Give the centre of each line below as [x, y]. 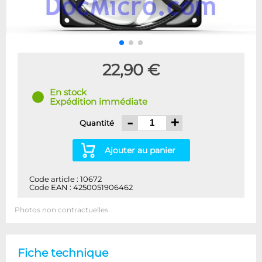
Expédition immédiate [99, 101]
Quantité [98, 123]
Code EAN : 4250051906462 [81, 187]
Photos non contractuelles [61, 210]
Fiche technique [63, 252]
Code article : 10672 [65, 179]
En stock [68, 92]
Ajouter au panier [140, 150]
